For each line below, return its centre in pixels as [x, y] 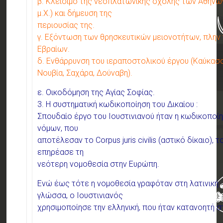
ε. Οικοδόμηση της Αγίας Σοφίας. [96, 93]
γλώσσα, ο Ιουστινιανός [80, 196]
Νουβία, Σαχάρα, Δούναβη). [85, 73]
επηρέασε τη [61, 152]
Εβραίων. [54, 49]
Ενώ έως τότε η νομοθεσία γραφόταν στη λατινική [128, 184]
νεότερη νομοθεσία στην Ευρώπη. [99, 164]
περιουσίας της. [66, 25]
